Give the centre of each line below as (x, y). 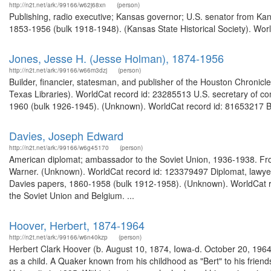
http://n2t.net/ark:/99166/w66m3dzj (58, 70)
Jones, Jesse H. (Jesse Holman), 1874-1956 (116, 58)
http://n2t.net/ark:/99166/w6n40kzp (58, 237)
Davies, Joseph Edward (66, 135)
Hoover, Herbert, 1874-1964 (77, 225)
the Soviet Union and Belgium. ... (72, 195)
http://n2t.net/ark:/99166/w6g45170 (59, 148)
